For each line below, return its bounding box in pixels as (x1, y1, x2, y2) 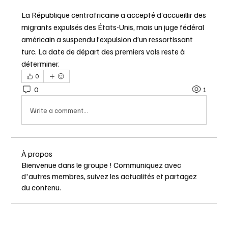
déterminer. (21, 59, 60, 69)
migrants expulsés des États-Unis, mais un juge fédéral (21, 22, 205, 32)
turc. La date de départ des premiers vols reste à (21, 46, 185, 56)
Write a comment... (30, 105, 89, 115)
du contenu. (21, 182, 62, 192)
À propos (21, 149, 53, 159)
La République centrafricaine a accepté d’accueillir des (21, 10, 207, 20)
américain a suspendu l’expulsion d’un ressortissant (21, 34, 193, 44)
